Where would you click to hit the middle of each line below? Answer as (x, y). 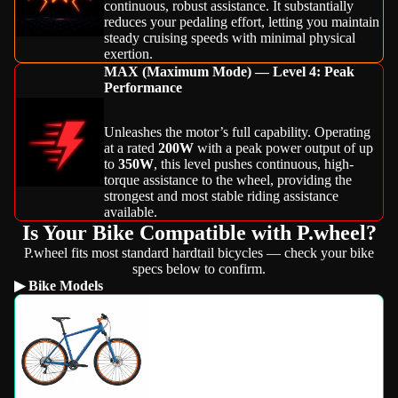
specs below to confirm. (199, 268)
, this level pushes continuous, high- (254, 163)
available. (131, 211)
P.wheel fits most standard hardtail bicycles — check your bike (199, 252)
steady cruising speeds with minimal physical (230, 37)
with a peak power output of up (283, 147)
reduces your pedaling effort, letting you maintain (242, 21)
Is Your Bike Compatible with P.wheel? (199, 232)
